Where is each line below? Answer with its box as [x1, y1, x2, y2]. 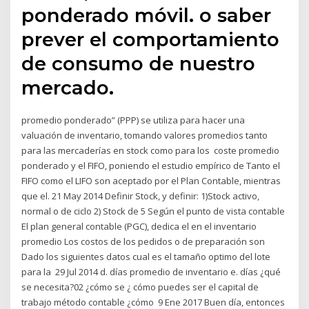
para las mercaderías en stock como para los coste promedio [21, 143, 280, 157]
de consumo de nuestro [21, 51, 256, 75]
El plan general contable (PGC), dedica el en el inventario [21, 219, 257, 232]
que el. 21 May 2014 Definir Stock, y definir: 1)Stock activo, [21, 189, 260, 202]
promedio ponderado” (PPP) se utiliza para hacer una [21, 113, 246, 126]
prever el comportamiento [21, 27, 280, 51]
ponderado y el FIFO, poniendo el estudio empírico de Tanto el [21, 159, 281, 172]
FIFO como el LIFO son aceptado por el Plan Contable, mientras [21, 174, 281, 187]
